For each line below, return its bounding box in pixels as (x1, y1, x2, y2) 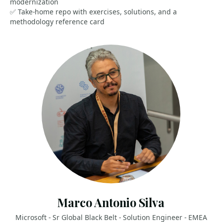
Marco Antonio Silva (57, 195, 165, 210)
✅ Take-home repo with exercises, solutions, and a (10, 7, 177, 16)
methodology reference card (10, 17, 105, 26)
